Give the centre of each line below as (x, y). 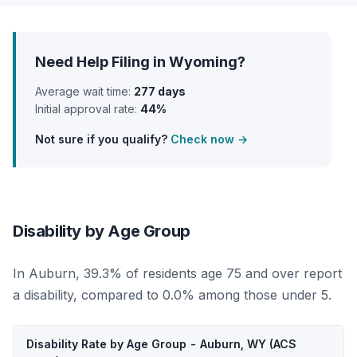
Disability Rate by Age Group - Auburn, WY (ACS (161, 344)
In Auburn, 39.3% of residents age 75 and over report (177, 273)
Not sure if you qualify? (103, 139)
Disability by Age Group (102, 231)
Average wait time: (84, 91)
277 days (160, 91)
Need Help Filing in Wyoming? (140, 62)
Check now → (209, 139)
